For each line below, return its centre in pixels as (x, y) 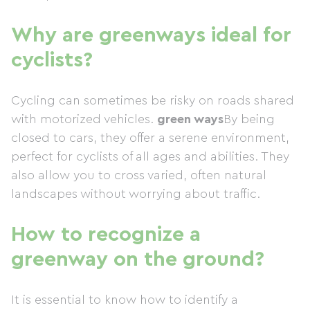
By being (249, 119)
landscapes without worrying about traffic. (136, 194)
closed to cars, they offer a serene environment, (150, 138)
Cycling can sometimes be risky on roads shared (153, 100)
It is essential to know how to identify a (125, 300)
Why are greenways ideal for (151, 35)
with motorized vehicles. (84, 119)
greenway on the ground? (138, 259)
